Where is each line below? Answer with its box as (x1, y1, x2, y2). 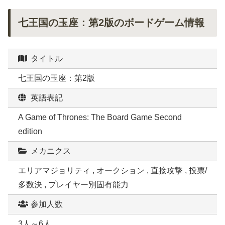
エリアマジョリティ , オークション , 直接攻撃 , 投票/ (18, 166, 207, 175)
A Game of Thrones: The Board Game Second (18, 113, 182, 122)
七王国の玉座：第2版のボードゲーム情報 (18, 17, 204, 29)
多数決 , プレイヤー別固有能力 (18, 180, 129, 189)
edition (18, 127, 42, 136)
